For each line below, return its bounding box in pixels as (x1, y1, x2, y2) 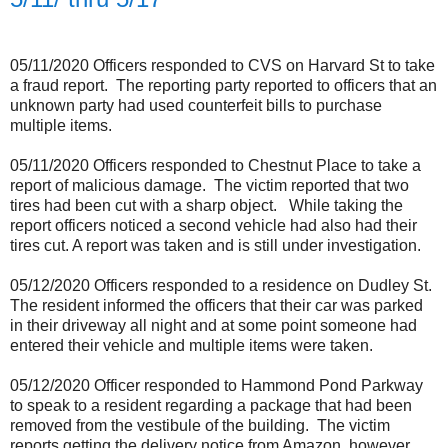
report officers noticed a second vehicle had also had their (10, 217, 417, 235)
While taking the (289, 197, 403, 215)
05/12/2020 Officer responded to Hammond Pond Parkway (10, 377, 423, 395)
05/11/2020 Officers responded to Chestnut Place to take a (10, 157, 421, 175)
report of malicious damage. (10, 177, 206, 195)
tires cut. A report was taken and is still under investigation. (10, 237, 421, 255)
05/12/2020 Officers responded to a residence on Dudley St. (10, 277, 432, 295)
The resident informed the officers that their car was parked (10, 297, 423, 315)
